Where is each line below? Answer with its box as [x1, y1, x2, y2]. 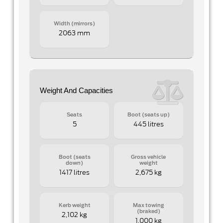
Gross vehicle [131, 155, 166, 160]
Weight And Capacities [40, 86, 113, 95]
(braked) [136, 209, 160, 215]
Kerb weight [58, 203, 91, 209]
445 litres [133, 121, 164, 128]
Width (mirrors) [54, 21, 96, 26]
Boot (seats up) [127, 112, 170, 118]
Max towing [132, 203, 164, 209]
